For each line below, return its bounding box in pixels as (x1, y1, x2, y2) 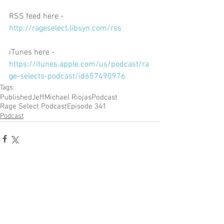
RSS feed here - (9, 11, 65, 22)
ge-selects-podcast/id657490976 (9, 71, 125, 82)
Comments (10, 180, 42, 189)
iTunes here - (9, 47, 56, 58)
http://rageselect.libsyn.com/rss (9, 23, 121, 34)
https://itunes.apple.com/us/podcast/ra (9, 59, 149, 70)
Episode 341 (67, 102, 106, 111)
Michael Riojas (44, 93, 91, 102)
